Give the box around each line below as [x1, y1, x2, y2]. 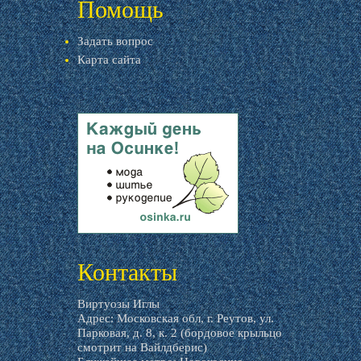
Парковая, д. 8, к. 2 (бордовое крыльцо [77, 326, 282, 339]
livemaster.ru [77, 234, 145, 247]
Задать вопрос [77, 35, 153, 48]
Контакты [77, 259, 177, 285]
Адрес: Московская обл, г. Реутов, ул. [77, 312, 274, 325]
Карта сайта [77, 53, 141, 66]
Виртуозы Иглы [77, 297, 160, 310]
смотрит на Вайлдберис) [77, 341, 207, 354]
